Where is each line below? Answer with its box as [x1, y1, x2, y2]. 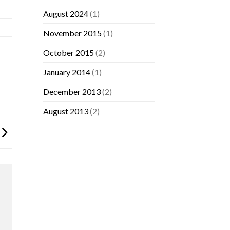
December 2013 [43, 87, 101, 97]
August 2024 [43, 9, 88, 19]
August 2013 [43, 106, 88, 117]
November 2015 [43, 28, 102, 39]
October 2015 [43, 48, 94, 58]
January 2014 [43, 67, 90, 78]
